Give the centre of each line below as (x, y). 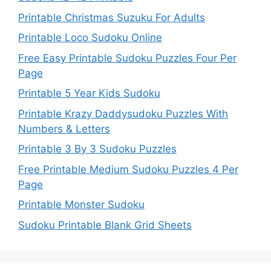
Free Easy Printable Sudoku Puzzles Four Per (127, 58)
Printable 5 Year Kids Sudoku (89, 93)
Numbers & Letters (64, 129)
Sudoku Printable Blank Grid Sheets (105, 225)
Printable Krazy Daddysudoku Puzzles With (123, 113)
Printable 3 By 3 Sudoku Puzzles (97, 149)
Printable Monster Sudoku (81, 205)
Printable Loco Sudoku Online (90, 38)
